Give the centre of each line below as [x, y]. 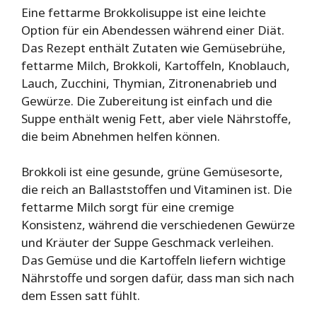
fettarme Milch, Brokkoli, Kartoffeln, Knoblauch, [156, 65]
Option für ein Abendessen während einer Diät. [153, 30]
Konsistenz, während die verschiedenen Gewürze [158, 225]
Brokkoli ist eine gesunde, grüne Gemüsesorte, [152, 172]
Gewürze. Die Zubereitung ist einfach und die [147, 100]
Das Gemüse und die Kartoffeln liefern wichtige [154, 260]
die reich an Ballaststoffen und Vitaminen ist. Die [157, 190]
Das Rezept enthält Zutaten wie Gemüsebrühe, [154, 47]
